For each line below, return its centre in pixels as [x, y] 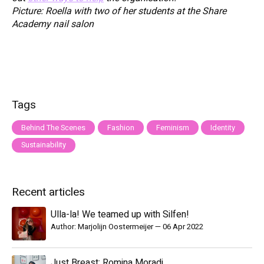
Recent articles [48, 192]
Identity [223, 128]
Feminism [172, 128]
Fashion [121, 128]
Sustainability [44, 145]
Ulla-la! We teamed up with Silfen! [120, 214]
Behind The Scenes [53, 128]
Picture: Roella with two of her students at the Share [119, 11]
